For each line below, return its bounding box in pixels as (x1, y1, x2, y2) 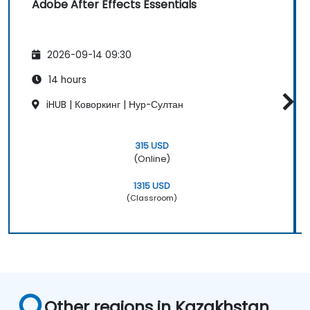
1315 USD (133, 179, 170, 192)
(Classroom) (126, 192, 177, 203)
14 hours (46, 73, 86, 87)
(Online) (133, 152, 170, 165)
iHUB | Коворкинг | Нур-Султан (44, 98, 183, 112)
